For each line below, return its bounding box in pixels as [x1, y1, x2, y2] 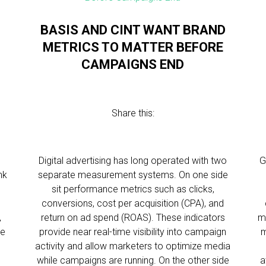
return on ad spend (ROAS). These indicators [40, 212, 225, 223]
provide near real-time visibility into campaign [39, 226, 227, 237]
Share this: [111, 107, 154, 119]
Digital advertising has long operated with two [39, 155, 227, 166]
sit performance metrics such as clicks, [51, 183, 214, 195]
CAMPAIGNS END [81, 57, 185, 72]
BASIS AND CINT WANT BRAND [40, 23, 226, 37]
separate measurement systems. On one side [37, 169, 228, 180]
